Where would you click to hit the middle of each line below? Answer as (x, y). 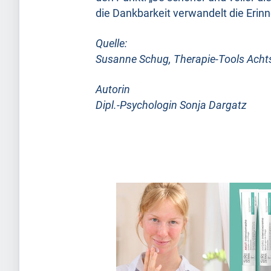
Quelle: (111, 44)
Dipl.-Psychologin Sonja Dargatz (171, 106)
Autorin (113, 90)
